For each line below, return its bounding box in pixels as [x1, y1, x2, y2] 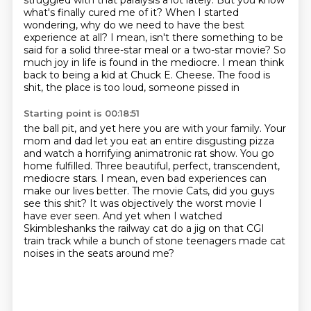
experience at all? [23, 31, 110, 44]
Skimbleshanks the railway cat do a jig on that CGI [23, 222, 264, 235]
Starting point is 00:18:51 [23, 108, 140, 119]
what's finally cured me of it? [23, 6, 165, 19]
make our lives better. [23, 185, 132, 197]
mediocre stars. [23, 172, 101, 185]
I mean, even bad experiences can [100, 172, 267, 185]
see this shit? [23, 197, 90, 210]
